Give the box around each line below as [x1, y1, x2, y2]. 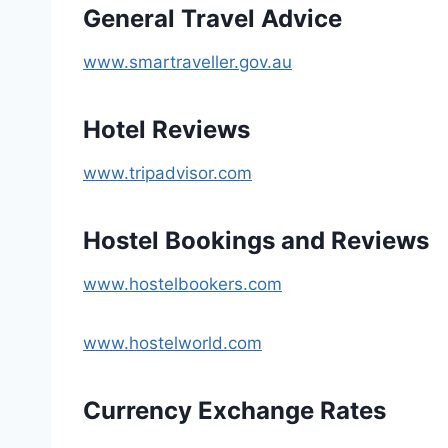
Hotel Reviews [83, 114, 250, 144]
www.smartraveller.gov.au [83, 51, 292, 72]
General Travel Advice [83, 3, 342, 33]
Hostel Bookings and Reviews [83, 225, 429, 255]
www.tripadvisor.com [83, 162, 252, 183]
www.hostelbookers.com [83, 273, 282, 294]
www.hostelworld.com [83, 332, 262, 353]
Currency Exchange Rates [83, 395, 386, 425]
